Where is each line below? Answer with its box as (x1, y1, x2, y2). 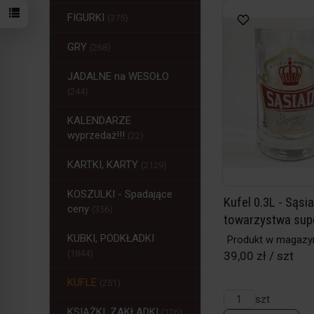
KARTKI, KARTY (67, 158, 141, 171)
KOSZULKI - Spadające (67, 188, 172, 200)
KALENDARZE (67, 114, 131, 127)
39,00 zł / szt (223, 249, 294, 263)
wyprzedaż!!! (67, 129, 128, 142)
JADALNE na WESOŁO (67, 70, 169, 83)
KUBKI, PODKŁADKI (67, 232, 154, 245)
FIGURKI (67, 11, 107, 24)
